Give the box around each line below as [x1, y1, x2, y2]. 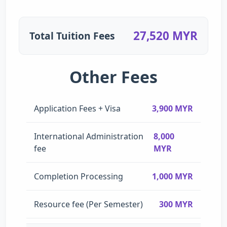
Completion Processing [34, 170, 123, 182]
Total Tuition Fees [29, 28, 115, 43]
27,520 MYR [133, 28, 198, 44]
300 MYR [159, 198, 193, 210]
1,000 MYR [152, 170, 193, 182]
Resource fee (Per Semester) [34, 198, 143, 210]
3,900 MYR [152, 102, 193, 114]
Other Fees [69, 66, 158, 88]
